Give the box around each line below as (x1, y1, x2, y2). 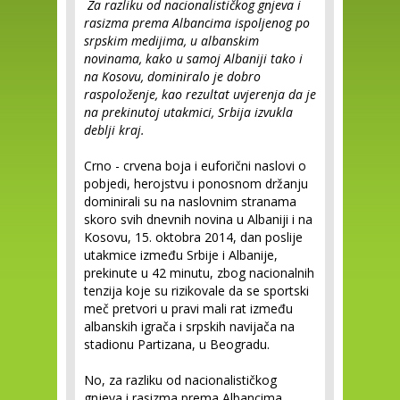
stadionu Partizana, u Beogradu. (84, 336, 270, 353)
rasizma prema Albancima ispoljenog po (84, 14, 310, 31)
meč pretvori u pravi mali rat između (84, 300, 293, 317)
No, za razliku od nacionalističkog (84, 371, 277, 388)
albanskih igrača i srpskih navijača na (84, 318, 295, 335)
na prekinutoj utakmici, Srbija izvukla (84, 104, 293, 121)
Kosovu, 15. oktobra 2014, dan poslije (84, 229, 303, 246)
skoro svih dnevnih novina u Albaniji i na (84, 211, 312, 228)
